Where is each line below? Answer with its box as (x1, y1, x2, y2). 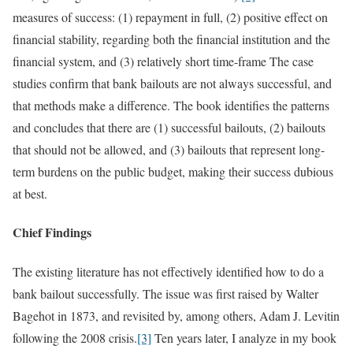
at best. (13, 185, 47, 202)
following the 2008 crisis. (13, 329, 137, 346)
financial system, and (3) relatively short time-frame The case (13, 53, 314, 69)
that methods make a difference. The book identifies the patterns (13, 97, 329, 113)
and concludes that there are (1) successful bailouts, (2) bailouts (13, 119, 325, 136)
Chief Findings (13, 223, 91, 242)
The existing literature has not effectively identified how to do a (13, 262, 324, 280)
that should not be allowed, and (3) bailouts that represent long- (13, 141, 325, 158)
